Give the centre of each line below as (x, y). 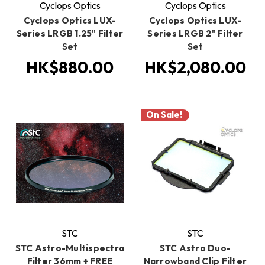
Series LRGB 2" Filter (195, 33)
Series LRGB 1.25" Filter (70, 33)
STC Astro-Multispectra (70, 248)
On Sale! (164, 115)
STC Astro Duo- (195, 248)
